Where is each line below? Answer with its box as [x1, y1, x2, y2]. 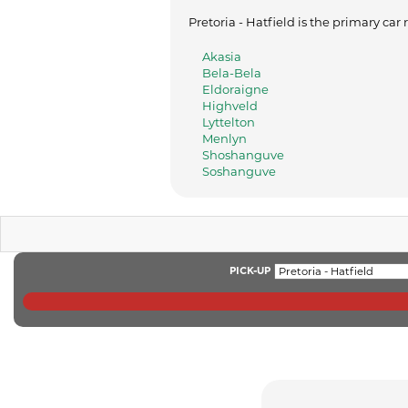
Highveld [202, 97, 258, 113]
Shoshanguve [202, 147, 284, 162]
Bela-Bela [202, 65, 261, 80]
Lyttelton [202, 114, 255, 129]
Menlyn [202, 130, 247, 146]
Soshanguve [202, 163, 276, 178]
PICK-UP [229, 265, 270, 276]
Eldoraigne [202, 81, 269, 97]
